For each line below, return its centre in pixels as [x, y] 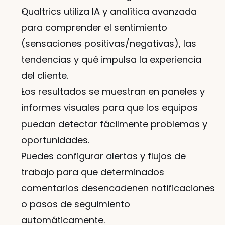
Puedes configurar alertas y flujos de [103, 156]
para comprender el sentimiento [94, 28]
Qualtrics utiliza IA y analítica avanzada [109, 12]
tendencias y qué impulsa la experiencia [111, 60]
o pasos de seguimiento [76, 204]
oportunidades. [55, 140]
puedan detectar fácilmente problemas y [114, 124]
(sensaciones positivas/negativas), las [109, 44]
